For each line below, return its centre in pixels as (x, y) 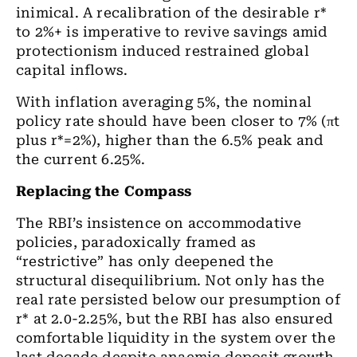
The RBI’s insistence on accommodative (159, 223)
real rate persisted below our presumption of (178, 300)
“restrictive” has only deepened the (145, 261)
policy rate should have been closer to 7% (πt (178, 121)
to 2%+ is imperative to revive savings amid (172, 32)
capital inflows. (72, 70)
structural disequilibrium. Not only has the (171, 280)
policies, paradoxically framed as (136, 242)
